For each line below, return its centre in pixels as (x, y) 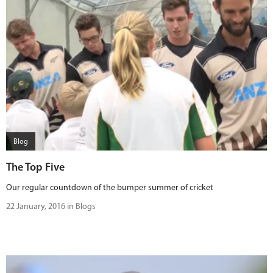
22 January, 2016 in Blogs (51, 206)
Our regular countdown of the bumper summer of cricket (110, 187)
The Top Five (35, 167)
